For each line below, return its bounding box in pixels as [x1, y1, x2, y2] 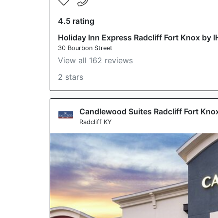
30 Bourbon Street [58, 44, 112, 52]
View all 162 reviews [58, 55, 133, 65]
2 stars [58, 72, 83, 82]
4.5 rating [58, 16, 94, 26]
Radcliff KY [79, 118, 112, 126]
